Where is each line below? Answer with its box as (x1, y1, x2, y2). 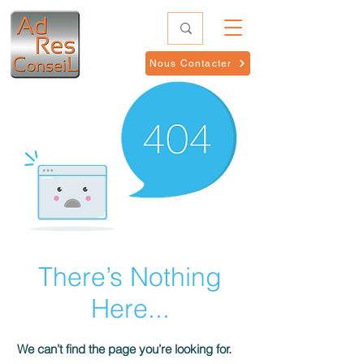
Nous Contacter (149, 58, 232, 69)
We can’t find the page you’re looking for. (17, 341, 232, 357)
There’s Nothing (38, 261, 222, 292)
